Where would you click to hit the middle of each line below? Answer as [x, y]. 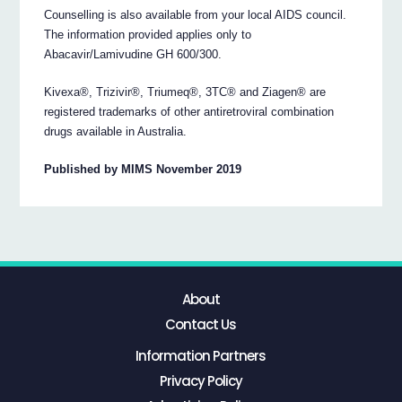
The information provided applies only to [148, 35]
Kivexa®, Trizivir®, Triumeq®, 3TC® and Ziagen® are [185, 92]
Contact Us [201, 325]
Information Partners [201, 355]
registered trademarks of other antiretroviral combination [189, 112]
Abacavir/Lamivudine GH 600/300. [133, 55]
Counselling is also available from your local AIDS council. [196, 15]
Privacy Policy [201, 380]
